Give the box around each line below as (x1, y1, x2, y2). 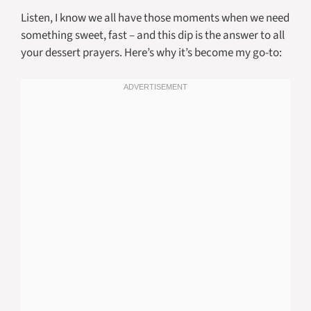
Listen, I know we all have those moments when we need (21, 9, 289, 26)
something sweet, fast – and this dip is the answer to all (21, 26, 285, 44)
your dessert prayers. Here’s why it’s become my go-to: (21, 44, 282, 61)
